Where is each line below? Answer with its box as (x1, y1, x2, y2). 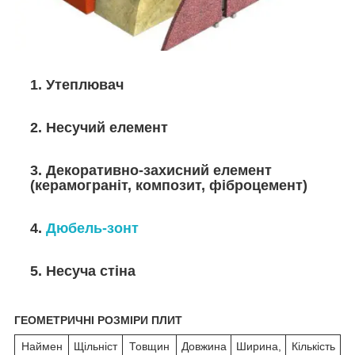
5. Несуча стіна (30, 263, 136, 280)
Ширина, (235, 340, 281, 353)
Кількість (291, 340, 335, 353)
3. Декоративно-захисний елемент (30, 162, 272, 179)
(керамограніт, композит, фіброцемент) (30, 177, 307, 194)
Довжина (181, 340, 227, 353)
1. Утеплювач (30, 77, 124, 94)
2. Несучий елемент (30, 120, 168, 136)
